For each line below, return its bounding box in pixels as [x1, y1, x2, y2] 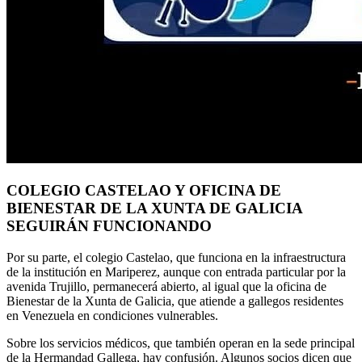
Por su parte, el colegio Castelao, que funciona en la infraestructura [6, 250, 346, 264]
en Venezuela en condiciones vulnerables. [6, 308, 218, 322]
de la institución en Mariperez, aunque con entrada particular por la [6, 264, 346, 279]
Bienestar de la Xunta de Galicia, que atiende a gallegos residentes [6, 293, 343, 308]
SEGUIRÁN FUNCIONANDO [6, 217, 212, 234]
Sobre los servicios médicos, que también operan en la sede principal [6, 335, 355, 350]
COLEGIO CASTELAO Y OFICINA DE [6, 181, 281, 199]
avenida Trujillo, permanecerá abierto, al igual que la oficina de [6, 279, 326, 293]
